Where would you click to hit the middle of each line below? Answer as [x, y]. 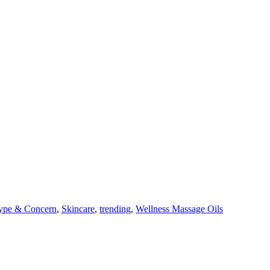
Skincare [78, 209]
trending [115, 209]
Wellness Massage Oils [179, 209]
